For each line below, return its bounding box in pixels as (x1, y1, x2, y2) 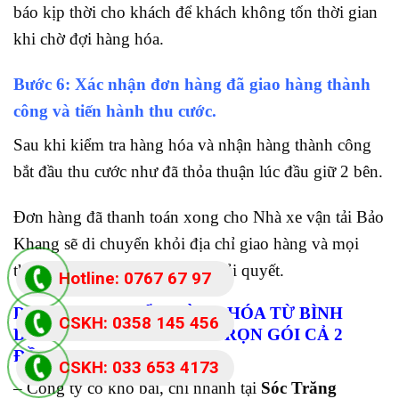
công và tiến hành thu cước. (13, 102, 216, 121)
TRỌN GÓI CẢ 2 (213, 324, 343, 344)
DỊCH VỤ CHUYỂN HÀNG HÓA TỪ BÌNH (13, 303, 343, 322)
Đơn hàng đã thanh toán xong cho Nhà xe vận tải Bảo (13, 207, 384, 226)
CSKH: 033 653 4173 (59, 357, 219, 378)
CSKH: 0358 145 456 (59, 313, 219, 333)
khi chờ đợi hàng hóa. (13, 29, 164, 49)
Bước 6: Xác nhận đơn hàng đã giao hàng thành (13, 75, 370, 94)
